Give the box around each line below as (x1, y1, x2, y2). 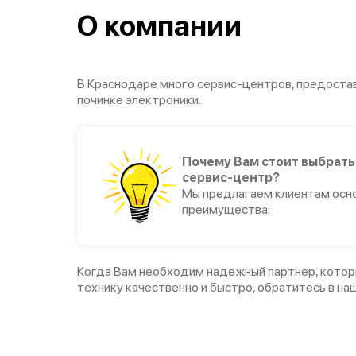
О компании (77, 8, 242, 43)
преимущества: (182, 201, 270, 217)
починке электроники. (77, 91, 201, 107)
